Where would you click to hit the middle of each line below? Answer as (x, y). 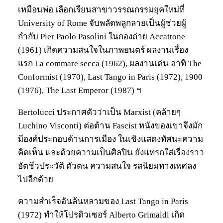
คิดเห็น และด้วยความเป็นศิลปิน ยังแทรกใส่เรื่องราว (111, 153)
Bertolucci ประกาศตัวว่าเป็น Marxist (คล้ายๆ (99, 112)
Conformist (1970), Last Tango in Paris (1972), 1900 (110, 77)
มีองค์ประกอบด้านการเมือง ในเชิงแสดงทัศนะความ (111, 139)
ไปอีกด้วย (36, 180)
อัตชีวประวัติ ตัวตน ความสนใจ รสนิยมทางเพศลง (107, 166)
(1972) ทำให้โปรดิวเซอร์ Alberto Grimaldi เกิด (101, 215)
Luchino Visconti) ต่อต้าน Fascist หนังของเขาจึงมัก (110, 126)
